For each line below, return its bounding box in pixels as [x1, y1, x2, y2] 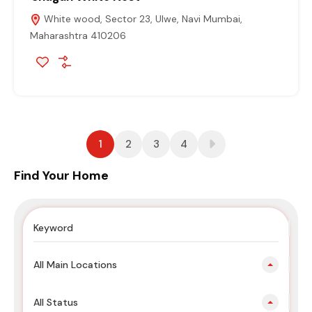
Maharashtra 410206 [30, 29, 126, 42]
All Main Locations [33, 258, 117, 271]
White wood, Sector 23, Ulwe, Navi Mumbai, [41, 12, 242, 25]
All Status [33, 295, 78, 309]
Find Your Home [14, 166, 109, 184]
